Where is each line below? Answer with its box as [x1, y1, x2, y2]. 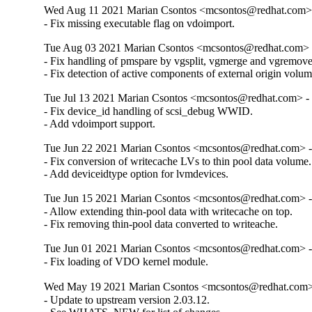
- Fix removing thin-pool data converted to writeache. [44, 218, 279, 231]
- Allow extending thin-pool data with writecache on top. [44, 205, 293, 218]
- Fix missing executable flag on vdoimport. [44, 17, 235, 30]
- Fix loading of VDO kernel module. [44, 256, 209, 268]
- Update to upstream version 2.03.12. [44, 293, 210, 306]
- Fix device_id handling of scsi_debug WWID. [44, 105, 253, 118]
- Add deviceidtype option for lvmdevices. [44, 168, 229, 180]
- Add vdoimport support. [44, 118, 156, 130]
